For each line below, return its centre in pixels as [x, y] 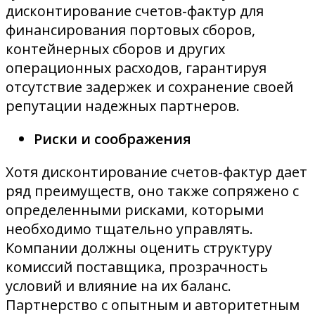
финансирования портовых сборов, [130, 30]
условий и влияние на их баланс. [118, 285]
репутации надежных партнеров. [123, 105]
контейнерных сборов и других [115, 49]
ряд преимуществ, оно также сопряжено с [152, 191]
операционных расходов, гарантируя [136, 67]
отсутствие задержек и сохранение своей [149, 86]
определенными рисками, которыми [135, 210]
